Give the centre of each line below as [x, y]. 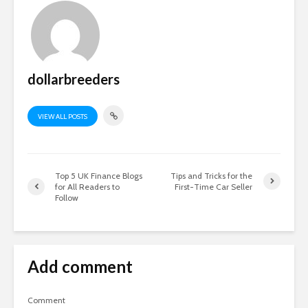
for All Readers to [87, 186]
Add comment [80, 266]
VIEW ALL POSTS [63, 116]
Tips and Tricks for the [212, 175]
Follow [67, 197]
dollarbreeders [74, 79]
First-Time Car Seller [214, 186]
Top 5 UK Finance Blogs [99, 175]
